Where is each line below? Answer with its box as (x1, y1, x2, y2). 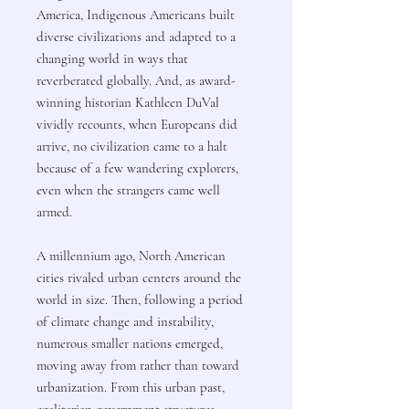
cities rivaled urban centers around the (37, 268, 241, 286)
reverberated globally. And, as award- (37, 71, 236, 89)
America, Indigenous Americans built (37, 5, 235, 23)
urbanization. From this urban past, (37, 378, 225, 395)
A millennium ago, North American (37, 246, 225, 264)
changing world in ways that (37, 49, 188, 67)
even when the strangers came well (37, 181, 220, 198)
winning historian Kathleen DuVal (37, 93, 219, 110)
